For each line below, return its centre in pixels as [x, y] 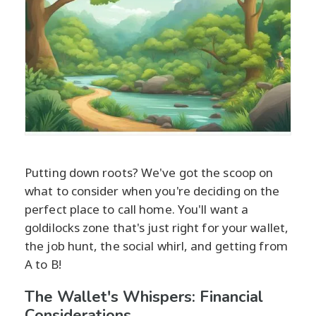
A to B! [43, 264]
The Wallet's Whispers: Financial [144, 297]
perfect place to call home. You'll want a [137, 209]
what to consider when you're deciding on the [152, 190]
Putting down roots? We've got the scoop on [149, 172]
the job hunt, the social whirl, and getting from [156, 245]
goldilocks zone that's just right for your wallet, [157, 227]
